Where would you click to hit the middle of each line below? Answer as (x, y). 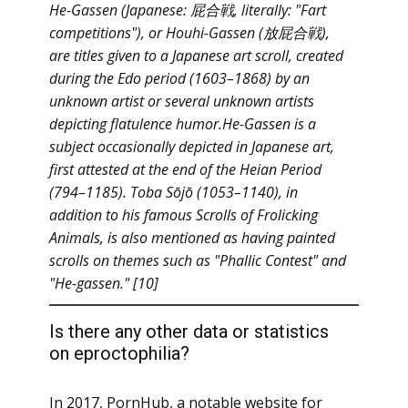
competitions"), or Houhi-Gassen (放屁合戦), (189, 33)
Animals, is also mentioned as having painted (192, 238)
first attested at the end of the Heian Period (185, 169)
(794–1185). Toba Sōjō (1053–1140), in (173, 192)
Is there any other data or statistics (189, 331)
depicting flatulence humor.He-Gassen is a (183, 124)
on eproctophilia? (119, 353)
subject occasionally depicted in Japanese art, (192, 147)
